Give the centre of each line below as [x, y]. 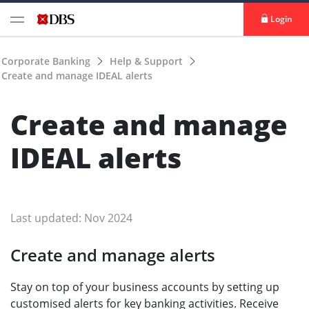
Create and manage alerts [113, 255]
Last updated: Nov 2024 [71, 218]
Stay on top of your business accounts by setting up [145, 287]
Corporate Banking [46, 61]
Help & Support [148, 61]
